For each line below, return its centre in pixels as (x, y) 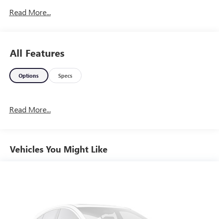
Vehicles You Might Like (59, 149)
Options (29, 76)
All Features (37, 53)
